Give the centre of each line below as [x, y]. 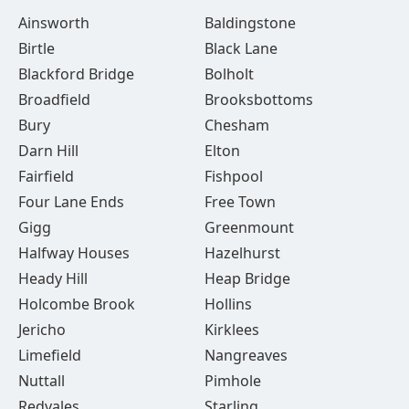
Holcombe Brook [77, 304]
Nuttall [42, 381]
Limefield [50, 355]
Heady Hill [53, 278]
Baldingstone [250, 23]
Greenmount [249, 227]
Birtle [37, 48]
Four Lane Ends [71, 202]
